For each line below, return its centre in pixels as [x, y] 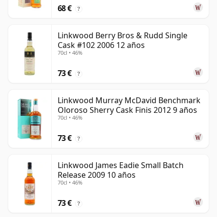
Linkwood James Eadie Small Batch [121, 165]
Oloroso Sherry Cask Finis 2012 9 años [127, 110]
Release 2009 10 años [97, 175]
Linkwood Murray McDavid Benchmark [129, 101]
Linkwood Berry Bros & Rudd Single [123, 36]
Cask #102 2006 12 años [101, 45]
